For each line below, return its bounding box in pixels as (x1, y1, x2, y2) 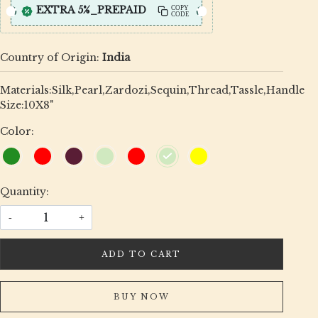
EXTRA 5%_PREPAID (35, 3, 146, 16)
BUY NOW (113, 291, 170, 302)
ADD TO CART (102, 248, 182, 259)
